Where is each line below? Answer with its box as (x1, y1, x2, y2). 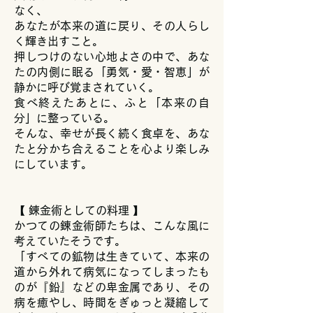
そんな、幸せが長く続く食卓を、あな (14, 128, 210, 139)
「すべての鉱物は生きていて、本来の (14, 251, 210, 262)
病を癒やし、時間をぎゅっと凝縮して (14, 297, 210, 308)
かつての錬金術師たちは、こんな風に (14, 220, 210, 231)
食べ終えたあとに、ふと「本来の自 (14, 97, 210, 108)
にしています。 (14, 159, 92, 170)
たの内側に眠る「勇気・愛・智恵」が (14, 66, 210, 78)
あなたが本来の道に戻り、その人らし (14, 20, 210, 31)
